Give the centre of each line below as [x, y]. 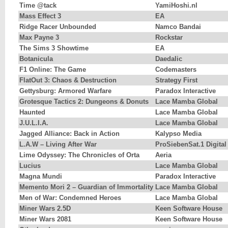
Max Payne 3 [39, 38]
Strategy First [176, 80]
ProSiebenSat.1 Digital [191, 145]
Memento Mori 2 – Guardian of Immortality [86, 187]
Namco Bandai [178, 27]
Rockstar [169, 38]
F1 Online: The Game [53, 70]
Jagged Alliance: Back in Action [69, 134]
